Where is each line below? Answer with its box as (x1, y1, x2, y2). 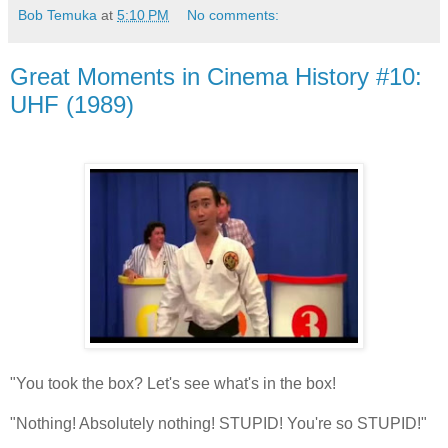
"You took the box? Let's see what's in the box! (10, 375, 336, 392)
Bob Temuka (18, 7, 97, 24)
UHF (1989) (10, 91, 134, 119)
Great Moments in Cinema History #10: (10, 63, 422, 91)
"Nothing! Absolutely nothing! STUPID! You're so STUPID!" (10, 415, 427, 432)
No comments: (187, 7, 280, 24)
